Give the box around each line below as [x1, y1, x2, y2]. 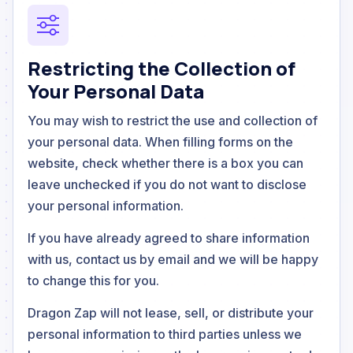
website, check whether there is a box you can [28, 154, 303, 171]
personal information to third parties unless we [28, 325, 302, 342]
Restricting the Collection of [28, 54, 295, 81]
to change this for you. [28, 272, 159, 288]
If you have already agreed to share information [28, 229, 310, 246]
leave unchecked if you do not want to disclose [28, 176, 307, 192]
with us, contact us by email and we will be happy [28, 251, 318, 267]
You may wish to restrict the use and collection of [28, 112, 318, 128]
